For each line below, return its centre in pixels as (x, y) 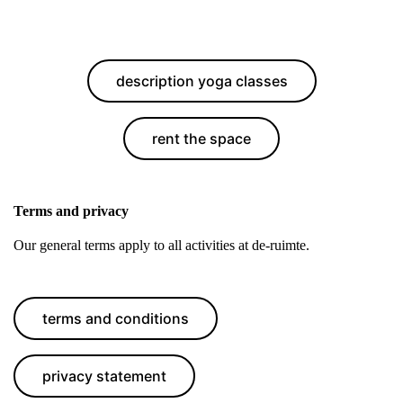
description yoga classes (201, 81)
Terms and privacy (71, 210)
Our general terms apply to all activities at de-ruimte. (161, 245)
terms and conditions (116, 318)
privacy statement (104, 376)
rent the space (201, 138)
